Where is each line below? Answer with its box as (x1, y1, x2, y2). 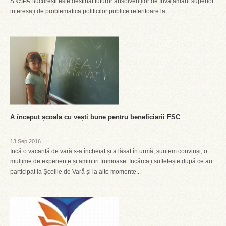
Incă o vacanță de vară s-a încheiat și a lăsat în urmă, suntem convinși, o (10, 148, 207, 155)
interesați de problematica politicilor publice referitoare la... (10, 8, 170, 15)
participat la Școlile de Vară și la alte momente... (10, 168, 141, 175)
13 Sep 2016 (10, 138, 41, 144)
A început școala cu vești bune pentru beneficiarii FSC (10, 113, 180, 121)
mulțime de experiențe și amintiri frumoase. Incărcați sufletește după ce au (10, 158, 212, 165)
